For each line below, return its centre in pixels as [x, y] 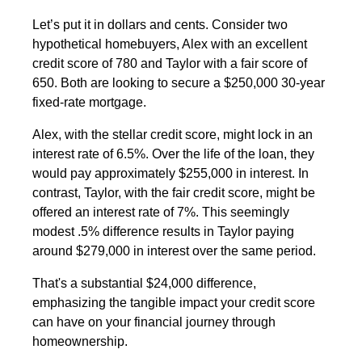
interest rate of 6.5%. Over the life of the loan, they [173, 154]
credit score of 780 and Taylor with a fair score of [170, 64]
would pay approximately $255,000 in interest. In [170, 174]
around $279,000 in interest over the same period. [174, 251]
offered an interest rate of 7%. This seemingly [161, 213]
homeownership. [80, 342]
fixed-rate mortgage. [89, 103]
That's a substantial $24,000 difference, [144, 284]
